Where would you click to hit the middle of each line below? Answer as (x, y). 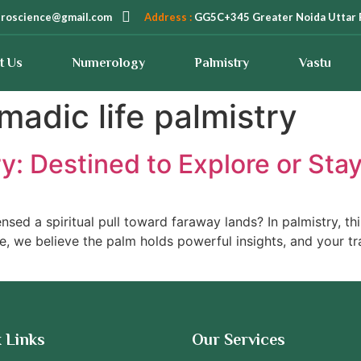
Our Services (239, 340)
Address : (169, 17)
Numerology (108, 63)
